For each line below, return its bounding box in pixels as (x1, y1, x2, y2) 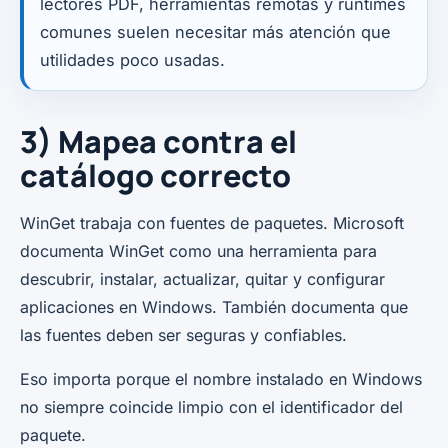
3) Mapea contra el (20, 120, 297, 162)
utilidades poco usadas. (40, 49, 225, 70)
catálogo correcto (20, 154, 291, 196)
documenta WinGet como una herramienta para (20, 240, 377, 261)
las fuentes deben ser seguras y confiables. (20, 324, 347, 345)
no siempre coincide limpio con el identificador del (20, 396, 403, 417)
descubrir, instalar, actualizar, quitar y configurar (20, 268, 385, 289)
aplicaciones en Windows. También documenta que (20, 296, 408, 317)
